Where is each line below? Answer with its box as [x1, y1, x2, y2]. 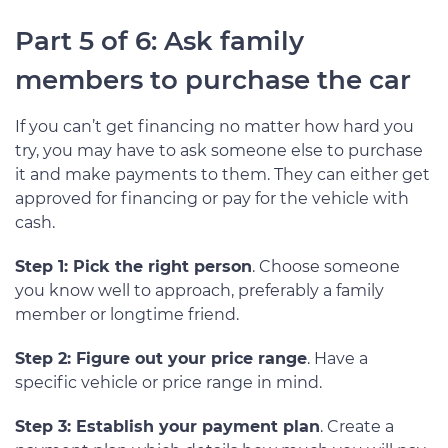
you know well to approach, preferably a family [15, 281, 384, 301]
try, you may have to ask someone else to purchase [15, 141, 423, 161]
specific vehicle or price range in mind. [15, 373, 322, 393]
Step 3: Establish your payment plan [15, 417, 320, 437]
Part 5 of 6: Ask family [15, 25, 304, 58]
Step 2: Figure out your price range [15, 349, 307, 369]
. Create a [320, 417, 394, 437]
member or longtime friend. [15, 305, 239, 325]
